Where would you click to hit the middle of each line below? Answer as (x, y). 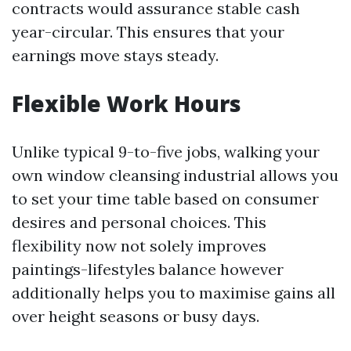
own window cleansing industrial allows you (175, 175)
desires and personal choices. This (139, 222)
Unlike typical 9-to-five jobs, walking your (166, 152)
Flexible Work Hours (127, 103)
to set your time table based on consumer (165, 199)
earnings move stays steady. (115, 55)
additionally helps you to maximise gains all (174, 293)
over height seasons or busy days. (136, 316)
